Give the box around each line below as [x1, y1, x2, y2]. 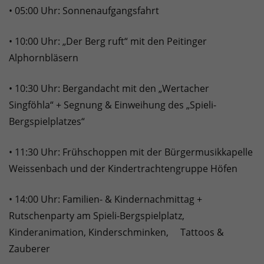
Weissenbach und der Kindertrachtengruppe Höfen [9, 162, 237, 176]
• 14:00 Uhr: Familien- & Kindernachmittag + [9, 193, 202, 206]
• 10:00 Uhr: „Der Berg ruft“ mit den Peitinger [9, 35, 207, 48]
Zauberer [9, 242, 50, 256]
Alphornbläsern [9, 51, 78, 65]
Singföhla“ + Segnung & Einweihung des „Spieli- [9, 98, 216, 112]
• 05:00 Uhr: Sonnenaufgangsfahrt [9, 4, 159, 18]
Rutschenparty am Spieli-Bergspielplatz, [9, 209, 184, 223]
